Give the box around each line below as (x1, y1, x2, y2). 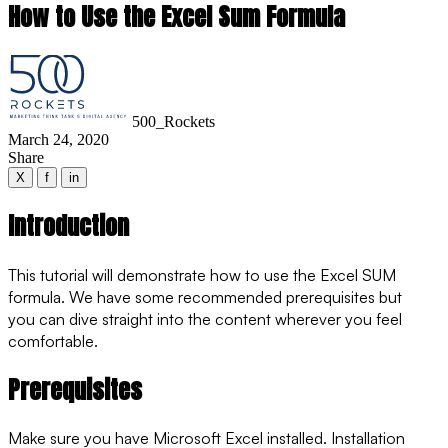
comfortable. (8, 330, 98, 351)
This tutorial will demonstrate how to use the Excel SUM (8, 264, 396, 285)
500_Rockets (132, 112, 215, 130)
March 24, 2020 (8, 130, 109, 148)
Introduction (8, 207, 129, 244)
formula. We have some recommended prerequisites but (8, 286, 402, 307)
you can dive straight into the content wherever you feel (8, 308, 402, 329)
